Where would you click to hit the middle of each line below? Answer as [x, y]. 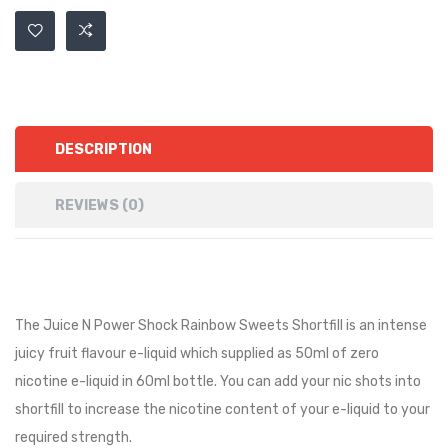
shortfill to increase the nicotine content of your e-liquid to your [222, 409]
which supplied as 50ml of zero [279, 353]
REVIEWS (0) [99, 205]
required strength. [73, 437]
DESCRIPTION [103, 149]
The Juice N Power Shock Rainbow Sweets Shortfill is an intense [221, 325]
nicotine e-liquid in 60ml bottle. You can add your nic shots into [218, 381]
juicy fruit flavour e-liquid [97, 353]
